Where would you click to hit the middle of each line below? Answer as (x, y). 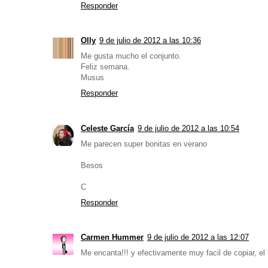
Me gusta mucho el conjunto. (131, 56)
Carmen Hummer (112, 237)
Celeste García (107, 128)
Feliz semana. (105, 67)
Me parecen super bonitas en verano (144, 144)
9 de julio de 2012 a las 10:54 (188, 128)
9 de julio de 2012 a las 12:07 (198, 237)
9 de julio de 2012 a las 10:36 (150, 41)
